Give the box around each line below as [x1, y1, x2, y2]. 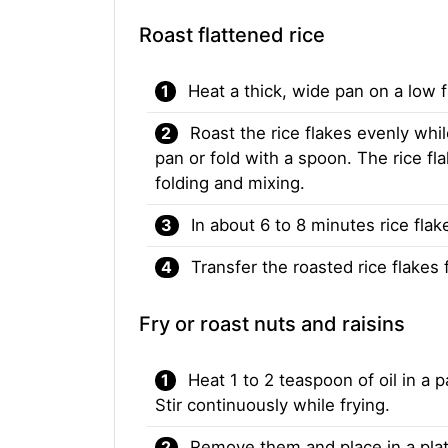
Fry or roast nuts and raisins [139, 312, 405, 337]
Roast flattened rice [139, 23, 325, 48]
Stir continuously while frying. [155, 395, 390, 416]
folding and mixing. [155, 173, 305, 194]
